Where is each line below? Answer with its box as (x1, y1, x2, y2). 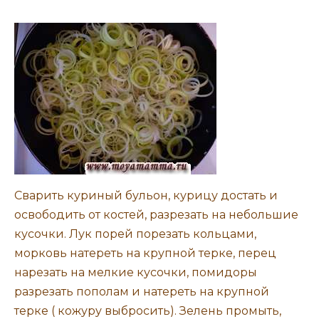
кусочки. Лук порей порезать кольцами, (14, 227, 256, 241)
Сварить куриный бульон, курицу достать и (14, 189, 278, 203)
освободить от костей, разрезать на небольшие (14, 208, 298, 222)
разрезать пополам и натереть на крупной (14, 285, 269, 299)
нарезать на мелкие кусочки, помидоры (14, 266, 257, 280)
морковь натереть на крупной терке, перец (14, 246, 276, 261)
